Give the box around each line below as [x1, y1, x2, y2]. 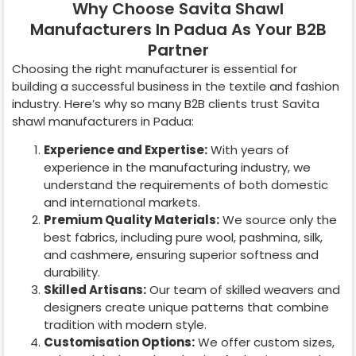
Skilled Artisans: [44, 281, 146, 299]
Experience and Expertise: [44, 141, 207, 159]
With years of [207, 141, 289, 159]
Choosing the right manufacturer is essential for [12, 60, 297, 77]
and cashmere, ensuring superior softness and [44, 246, 319, 264]
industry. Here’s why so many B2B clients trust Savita [12, 95, 319, 112]
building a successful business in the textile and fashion [12, 77, 339, 95]
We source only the [219, 211, 337, 229]
